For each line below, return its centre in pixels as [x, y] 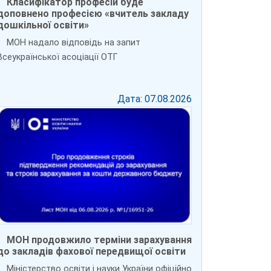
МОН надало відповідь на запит [73, 42]
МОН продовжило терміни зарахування [99, 240]
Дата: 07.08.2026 [155, 99]
